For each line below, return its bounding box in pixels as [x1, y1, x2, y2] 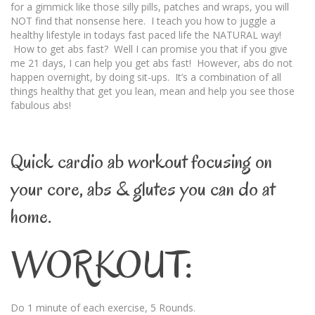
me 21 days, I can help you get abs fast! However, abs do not [11, 56, 292, 70]
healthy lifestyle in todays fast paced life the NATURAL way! [11, 28, 281, 41]
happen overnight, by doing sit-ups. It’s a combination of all [11, 70, 281, 84]
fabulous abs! [11, 98, 71, 112]
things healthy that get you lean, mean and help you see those [11, 84, 295, 98]
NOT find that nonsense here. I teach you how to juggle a [11, 14, 276, 27]
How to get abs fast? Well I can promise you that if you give [11, 42, 288, 56]
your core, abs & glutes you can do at [11, 175, 275, 202]
